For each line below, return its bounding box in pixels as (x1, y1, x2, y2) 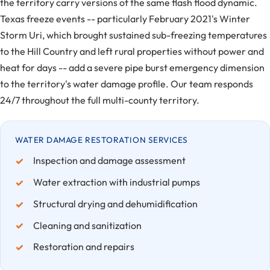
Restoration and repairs (33, 240, 134, 253)
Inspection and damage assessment (33, 154, 186, 167)
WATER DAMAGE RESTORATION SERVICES (15, 134, 188, 146)
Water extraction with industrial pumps (33, 176, 200, 189)
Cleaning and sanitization (33, 219, 142, 231)
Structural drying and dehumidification (33, 197, 198, 210)
